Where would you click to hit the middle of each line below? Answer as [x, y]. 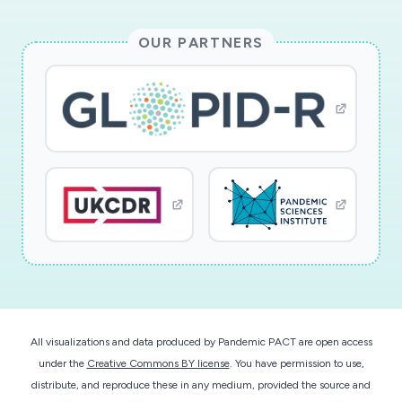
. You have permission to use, [297, 364]
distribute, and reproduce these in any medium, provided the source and [201, 385]
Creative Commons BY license [158, 364]
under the [62, 364]
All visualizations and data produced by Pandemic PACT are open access [201, 342]
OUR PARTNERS [201, 43]
